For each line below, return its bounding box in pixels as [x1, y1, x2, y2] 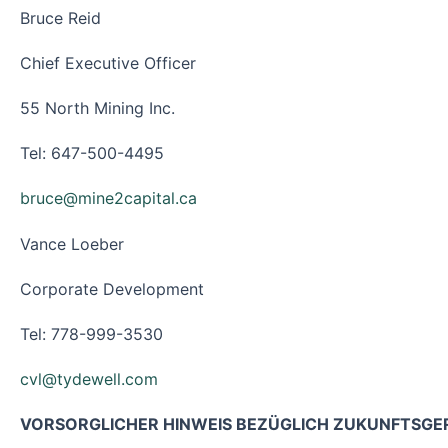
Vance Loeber [20, 233, 124, 254]
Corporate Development [20, 278, 204, 299]
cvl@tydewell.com [20, 369, 158, 390]
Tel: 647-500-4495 [20, 143, 164, 164]
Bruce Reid [20, 7, 101, 28]
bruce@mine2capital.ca [20, 188, 197, 209]
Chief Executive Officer [20, 52, 196, 73]
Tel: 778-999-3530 [20, 324, 163, 344]
